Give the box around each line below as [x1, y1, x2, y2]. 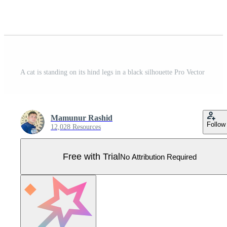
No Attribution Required [120, 152, 197, 161]
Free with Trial [63, 151, 120, 162]
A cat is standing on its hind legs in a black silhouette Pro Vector [20, 68, 205, 77]
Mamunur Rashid [51, 113, 112, 123]
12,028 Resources [51, 123, 101, 131]
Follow [207, 121, 225, 129]
